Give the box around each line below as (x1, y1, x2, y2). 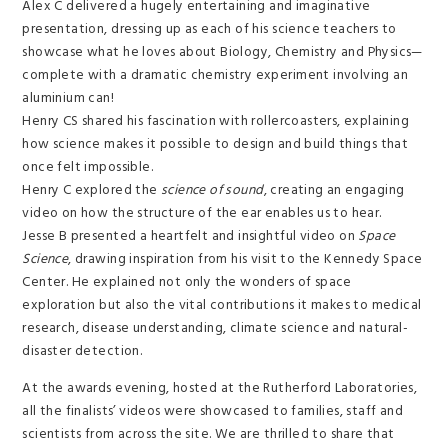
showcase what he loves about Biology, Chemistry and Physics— (22, 43, 423, 62)
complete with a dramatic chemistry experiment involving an (22, 66, 409, 85)
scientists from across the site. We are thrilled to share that (22, 424, 395, 443)
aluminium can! (22, 89, 115, 108)
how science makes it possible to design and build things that (22, 135, 409, 154)
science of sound (160, 181, 264, 200)
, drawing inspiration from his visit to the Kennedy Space (68, 250, 423, 269)
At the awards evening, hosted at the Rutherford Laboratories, (22, 378, 418, 397)
